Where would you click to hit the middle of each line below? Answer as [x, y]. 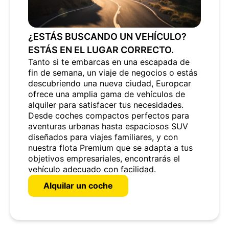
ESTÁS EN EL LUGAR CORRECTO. [101, 50]
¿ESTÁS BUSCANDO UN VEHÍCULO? [107, 37]
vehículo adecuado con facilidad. [92, 169]
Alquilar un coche [78, 186]
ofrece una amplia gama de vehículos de [107, 94]
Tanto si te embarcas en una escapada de [109, 62]
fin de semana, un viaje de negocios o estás [113, 73]
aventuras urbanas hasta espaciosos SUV [108, 127]
